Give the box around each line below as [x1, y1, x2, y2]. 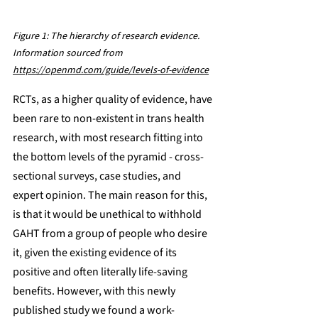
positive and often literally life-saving [13, 263, 190, 280]
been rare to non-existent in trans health [13, 110, 207, 126]
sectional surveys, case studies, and [13, 168, 183, 184]
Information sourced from [13, 45, 125, 60]
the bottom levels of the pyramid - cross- [13, 148, 204, 165]
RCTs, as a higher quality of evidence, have [13, 91, 214, 107]
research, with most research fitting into [13, 129, 205, 146]
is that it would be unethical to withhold [13, 206, 204, 222]
